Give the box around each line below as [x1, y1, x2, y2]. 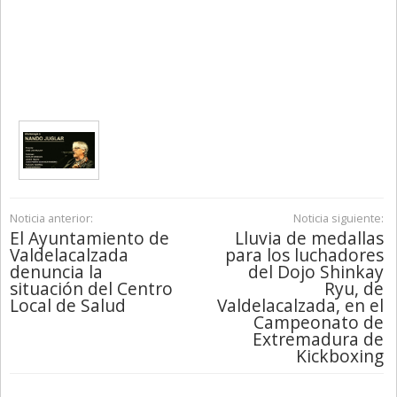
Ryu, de [323, 276, 384, 301]
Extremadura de [252, 327, 384, 352]
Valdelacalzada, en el [216, 293, 384, 318]
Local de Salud [10, 293, 126, 318]
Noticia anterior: [10, 210, 93, 227]
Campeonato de [253, 310, 384, 335]
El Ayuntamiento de [10, 226, 169, 251]
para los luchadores [224, 243, 384, 268]
